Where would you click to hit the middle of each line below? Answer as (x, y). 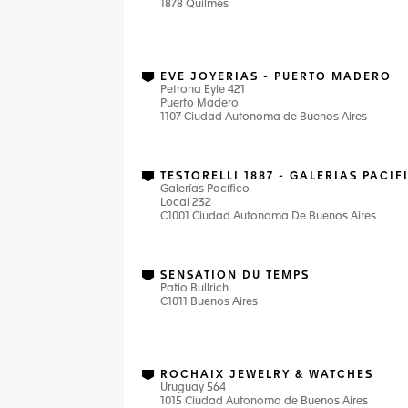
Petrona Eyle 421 (203, 90)
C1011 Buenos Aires (209, 302)
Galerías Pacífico (205, 189)
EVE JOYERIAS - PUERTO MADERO (276, 77)
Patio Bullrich (194, 289)
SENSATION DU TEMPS (235, 276)
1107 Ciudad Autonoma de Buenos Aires (264, 117)
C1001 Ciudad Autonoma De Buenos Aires (268, 217)
